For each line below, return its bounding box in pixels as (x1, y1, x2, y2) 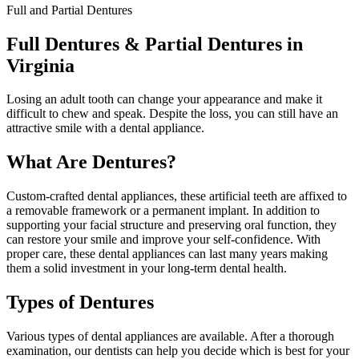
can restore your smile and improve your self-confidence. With (6, 232, 321, 247)
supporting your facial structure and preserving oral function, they (6, 218, 337, 232)
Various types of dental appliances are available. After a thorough (6, 329, 334, 344)
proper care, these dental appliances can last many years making (6, 247, 328, 261)
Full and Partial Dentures (6, 2, 132, 17)
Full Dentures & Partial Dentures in (6, 33, 303, 54)
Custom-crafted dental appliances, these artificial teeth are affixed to (6, 189, 347, 204)
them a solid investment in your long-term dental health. (6, 261, 287, 276)
